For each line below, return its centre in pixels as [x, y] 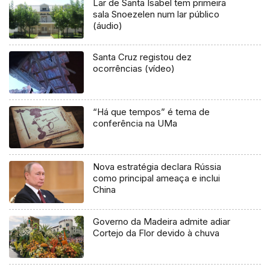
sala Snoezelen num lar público [156, 14]
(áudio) [108, 25]
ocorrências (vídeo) [134, 69]
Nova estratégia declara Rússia [157, 167]
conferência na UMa [135, 124]
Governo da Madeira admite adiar [162, 222]
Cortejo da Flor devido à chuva [156, 233]
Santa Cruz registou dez [143, 57]
